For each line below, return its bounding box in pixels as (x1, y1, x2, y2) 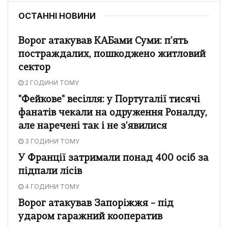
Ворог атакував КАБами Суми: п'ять (18, 36, 188, 46)
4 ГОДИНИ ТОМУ (23, 182, 79, 190)
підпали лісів (18, 166, 82, 177)
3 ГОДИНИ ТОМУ (23, 137, 79, 145)
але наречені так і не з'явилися (18, 121, 167, 131)
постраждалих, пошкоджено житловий (18, 49, 206, 60)
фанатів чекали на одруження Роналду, (18, 108, 207, 118)
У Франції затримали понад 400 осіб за (18, 153, 209, 163)
